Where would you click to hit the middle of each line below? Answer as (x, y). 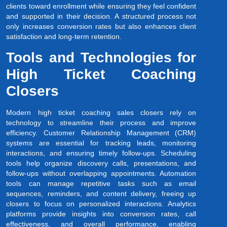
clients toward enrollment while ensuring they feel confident (101, 6)
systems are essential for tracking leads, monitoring (101, 143)
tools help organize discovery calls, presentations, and (101, 163)
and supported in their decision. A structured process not (101, 16)
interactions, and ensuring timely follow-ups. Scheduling (101, 153)
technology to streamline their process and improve (101, 122)
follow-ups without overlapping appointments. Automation (101, 173)
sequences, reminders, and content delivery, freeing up (101, 193)
